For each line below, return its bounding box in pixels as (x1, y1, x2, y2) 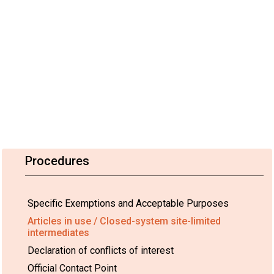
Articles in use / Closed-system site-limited (28, 215, 221, 227)
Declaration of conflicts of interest (28, 244, 174, 256)
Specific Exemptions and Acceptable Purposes (28, 197, 229, 209)
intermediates (28, 226, 89, 239)
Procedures (25, 153, 89, 168)
